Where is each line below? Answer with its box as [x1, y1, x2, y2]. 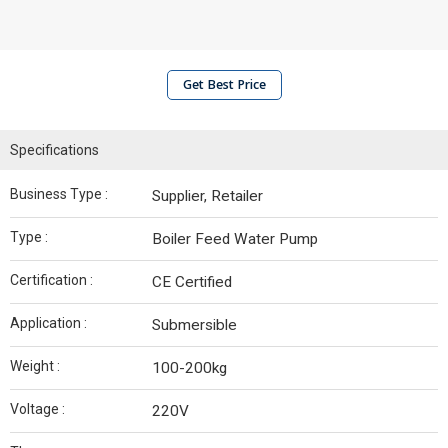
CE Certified [152, 273, 232, 291]
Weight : [10, 358, 60, 374]
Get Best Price [182, 76, 266, 93]
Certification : [10, 272, 93, 288]
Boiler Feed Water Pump [152, 230, 318, 248]
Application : [10, 315, 87, 331]
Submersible [152, 316, 237, 334]
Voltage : [10, 401, 65, 417]
